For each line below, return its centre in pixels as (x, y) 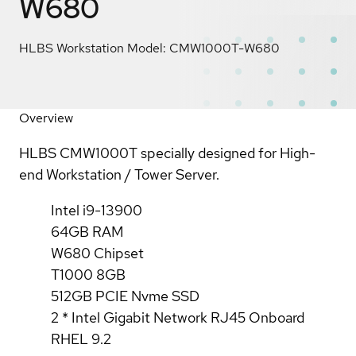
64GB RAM (87, 231)
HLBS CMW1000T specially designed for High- (167, 153)
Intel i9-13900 (97, 210)
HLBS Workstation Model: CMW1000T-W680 (149, 48)
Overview (46, 118)
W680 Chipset (97, 253)
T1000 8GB (88, 274)
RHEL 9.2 (81, 339)
